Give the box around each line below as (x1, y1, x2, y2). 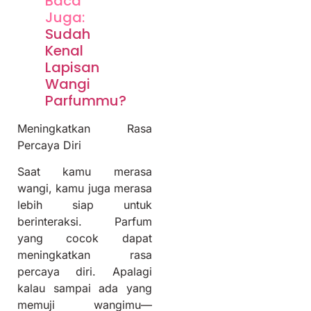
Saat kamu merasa (17, 165, 152, 179)
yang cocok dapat (17, 231, 152, 246)
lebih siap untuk (17, 198, 152, 212)
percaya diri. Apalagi (17, 264, 152, 279)
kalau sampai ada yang (17, 281, 152, 296)
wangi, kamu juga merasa (17, 181, 152, 196)
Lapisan (45, 58, 99, 78)
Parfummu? (45, 91, 126, 111)
